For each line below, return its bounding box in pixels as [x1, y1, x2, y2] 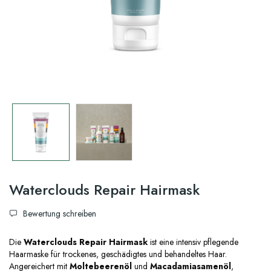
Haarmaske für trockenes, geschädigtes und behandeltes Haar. [9, 247, 227, 260]
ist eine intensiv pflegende [148, 235, 238, 248]
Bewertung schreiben [21, 207, 96, 220]
